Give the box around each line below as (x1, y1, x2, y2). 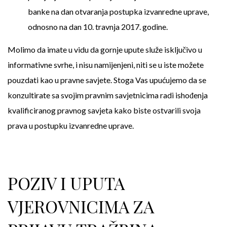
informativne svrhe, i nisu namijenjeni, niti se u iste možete (8, 60, 204, 69)
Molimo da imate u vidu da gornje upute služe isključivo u (8, 45, 202, 54)
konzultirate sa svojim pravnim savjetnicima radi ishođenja (8, 90, 208, 100)
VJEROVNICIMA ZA (8, 195, 154, 218)
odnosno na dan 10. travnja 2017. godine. (28, 22, 168, 31)
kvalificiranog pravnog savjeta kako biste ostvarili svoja (8, 105, 201, 115)
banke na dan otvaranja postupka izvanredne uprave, (28, 7, 209, 16)
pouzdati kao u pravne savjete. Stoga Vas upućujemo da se (8, 75, 206, 85)
